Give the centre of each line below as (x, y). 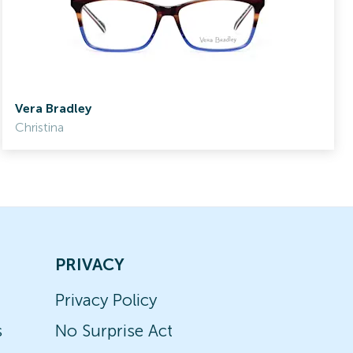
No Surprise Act (113, 331)
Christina (39, 127)
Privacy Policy (106, 300)
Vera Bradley (53, 108)
